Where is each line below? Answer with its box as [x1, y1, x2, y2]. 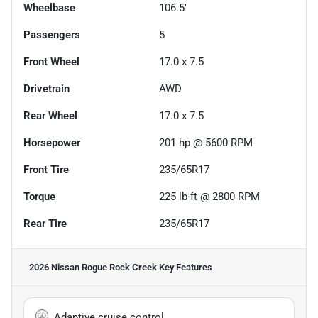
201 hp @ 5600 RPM [159, 136, 253, 149]
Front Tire [23, 163, 69, 176]
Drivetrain [23, 82, 70, 95]
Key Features [157, 261, 212, 273]
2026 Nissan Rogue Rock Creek [29, 261, 157, 273]
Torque [23, 190, 55, 203]
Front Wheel [23, 55, 79, 68]
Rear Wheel [23, 109, 77, 122]
